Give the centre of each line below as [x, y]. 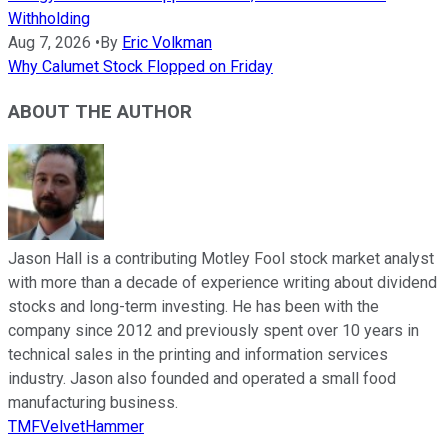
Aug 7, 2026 [49, 42]
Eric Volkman [167, 42]
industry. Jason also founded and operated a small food [202, 379]
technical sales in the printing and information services [198, 355]
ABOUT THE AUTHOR [100, 111]
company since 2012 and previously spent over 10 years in [213, 331]
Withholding [49, 18]
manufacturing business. [93, 403]
